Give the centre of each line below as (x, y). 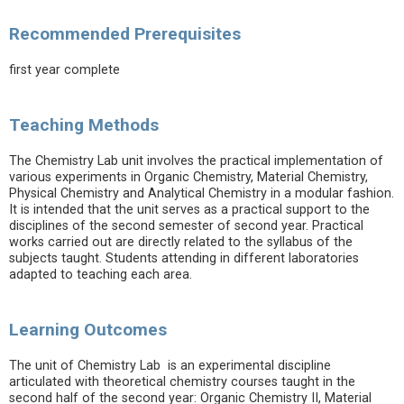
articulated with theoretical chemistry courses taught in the (182, 382)
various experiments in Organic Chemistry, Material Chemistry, (188, 177)
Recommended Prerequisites (125, 34)
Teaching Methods (84, 125)
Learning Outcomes (88, 330)
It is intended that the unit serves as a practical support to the (189, 210)
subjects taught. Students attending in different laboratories (184, 258)
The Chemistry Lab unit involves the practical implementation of (196, 161)
